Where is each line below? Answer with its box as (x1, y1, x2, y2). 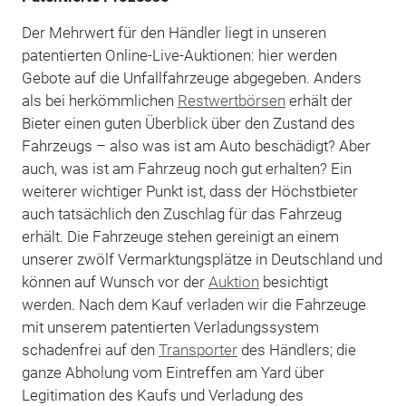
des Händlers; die (237, 340, 356, 359)
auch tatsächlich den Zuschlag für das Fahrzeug (21, 204, 342, 223)
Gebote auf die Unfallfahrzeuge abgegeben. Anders (21, 68, 362, 87)
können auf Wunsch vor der (21, 272, 208, 291)
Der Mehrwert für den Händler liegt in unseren (21, 23, 326, 42)
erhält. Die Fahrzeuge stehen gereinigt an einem (21, 227, 339, 246)
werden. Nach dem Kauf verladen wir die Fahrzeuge (21, 295, 366, 314)
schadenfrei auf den (21, 340, 159, 359)
